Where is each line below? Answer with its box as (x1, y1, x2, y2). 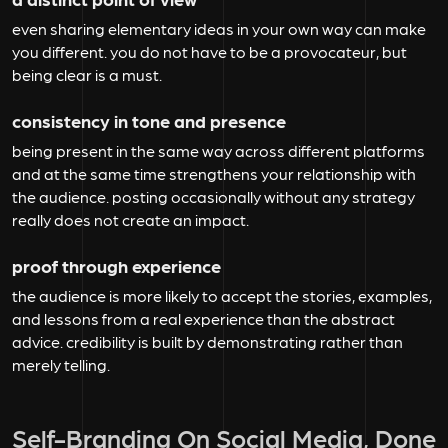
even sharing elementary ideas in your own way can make (12, 19, 426, 39)
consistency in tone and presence (12, 110, 286, 132)
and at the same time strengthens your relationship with (12, 164, 416, 184)
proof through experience (12, 255, 221, 277)
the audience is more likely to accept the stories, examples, (12, 286, 432, 306)
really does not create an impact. (12, 210, 249, 230)
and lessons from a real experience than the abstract (12, 309, 395, 329)
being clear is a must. (12, 65, 162, 85)
